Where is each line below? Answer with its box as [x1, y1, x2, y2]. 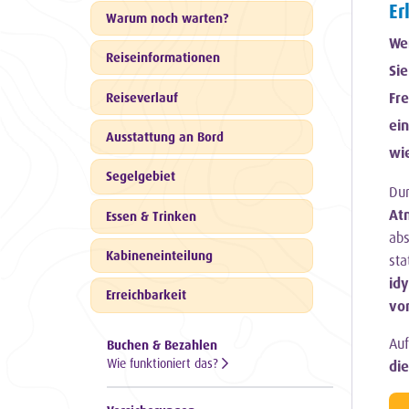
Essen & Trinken [106, 207, 196, 224]
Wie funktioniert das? [107, 354, 222, 371]
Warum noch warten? [106, 9, 228, 26]
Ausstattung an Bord [106, 128, 224, 144]
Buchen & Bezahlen [107, 336, 217, 352]
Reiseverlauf [106, 89, 178, 105]
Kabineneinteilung [106, 247, 213, 264]
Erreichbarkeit [106, 287, 186, 303]
